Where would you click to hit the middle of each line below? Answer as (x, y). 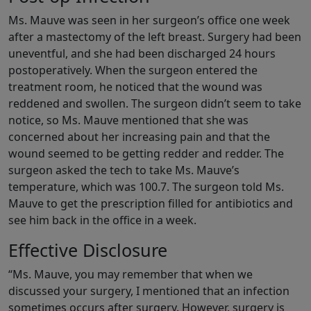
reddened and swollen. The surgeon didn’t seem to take (155, 104)
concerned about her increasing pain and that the (139, 137)
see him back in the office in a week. (102, 220)
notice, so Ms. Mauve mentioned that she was (128, 120)
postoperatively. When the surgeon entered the (133, 70)
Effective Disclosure (88, 250)
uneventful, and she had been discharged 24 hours (142, 54)
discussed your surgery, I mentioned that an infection (149, 291)
